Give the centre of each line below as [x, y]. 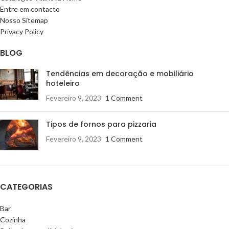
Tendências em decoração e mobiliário [120, 73]
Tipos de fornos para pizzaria [101, 124]
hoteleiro [63, 83]
